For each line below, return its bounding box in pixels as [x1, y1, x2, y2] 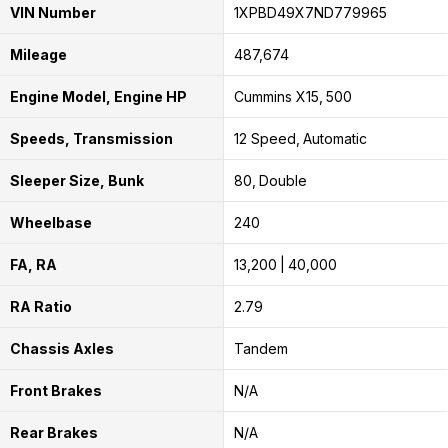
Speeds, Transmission [10, 129, 173, 147]
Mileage [10, 45, 67, 63]
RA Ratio [10, 297, 72, 315]
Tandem [233, 339, 288, 357]
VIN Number [10, 3, 96, 21]
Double [258, 171, 307, 189]
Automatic [302, 129, 367, 147]
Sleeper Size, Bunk [10, 171, 144, 189]
